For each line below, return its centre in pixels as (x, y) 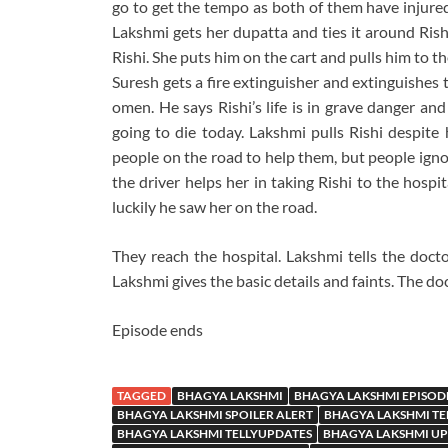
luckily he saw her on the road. (214, 207)
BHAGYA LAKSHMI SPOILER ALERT (215, 415)
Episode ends (157, 330)
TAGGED (141, 396)
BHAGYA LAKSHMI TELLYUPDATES (214, 434)
